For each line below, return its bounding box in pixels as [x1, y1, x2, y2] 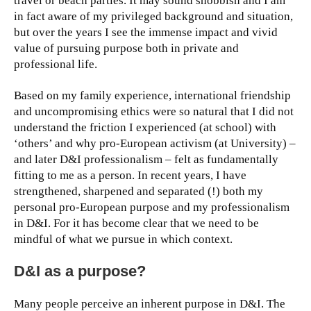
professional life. [14, 58, 97, 72]
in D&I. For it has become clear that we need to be [14, 217, 259, 230]
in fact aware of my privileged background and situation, [14, 10, 293, 24]
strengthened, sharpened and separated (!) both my [14, 185, 263, 199]
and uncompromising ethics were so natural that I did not [14, 105, 294, 119]
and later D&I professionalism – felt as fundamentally [14, 153, 278, 167]
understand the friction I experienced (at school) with [14, 121, 276, 135]
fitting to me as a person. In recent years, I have [14, 169, 246, 183]
